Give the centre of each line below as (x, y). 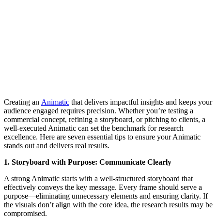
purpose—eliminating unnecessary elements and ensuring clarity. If (106, 196)
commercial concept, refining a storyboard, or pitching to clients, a (105, 120)
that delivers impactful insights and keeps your (142, 102)
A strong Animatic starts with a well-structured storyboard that (98, 179)
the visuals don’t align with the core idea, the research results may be (108, 205)
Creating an (22, 102)
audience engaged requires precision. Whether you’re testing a (99, 111)
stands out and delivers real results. (57, 146)
